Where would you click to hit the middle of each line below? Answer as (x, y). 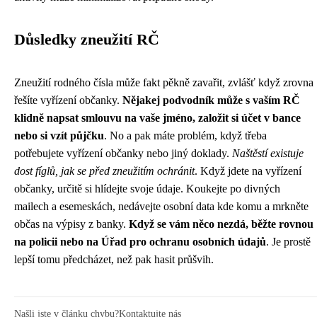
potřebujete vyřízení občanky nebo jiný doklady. (123, 153)
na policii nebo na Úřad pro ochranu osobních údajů (140, 242)
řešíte (27, 100)
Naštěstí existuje (268, 153)
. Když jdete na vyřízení (248, 171)
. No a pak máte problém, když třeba (185, 136)
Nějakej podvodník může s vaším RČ (211, 100)
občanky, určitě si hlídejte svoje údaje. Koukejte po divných (147, 189)
